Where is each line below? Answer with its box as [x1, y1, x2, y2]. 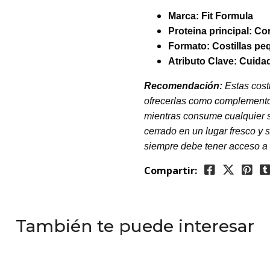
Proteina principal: [168, 26, 254, 36]
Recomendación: [144, 81, 225, 91]
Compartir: [144, 164, 197, 177]
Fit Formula [201, 11, 253, 21]
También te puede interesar [16, 216, 254, 236]
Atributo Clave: [168, 56, 239, 66]
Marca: [168, 11, 201, 21]
